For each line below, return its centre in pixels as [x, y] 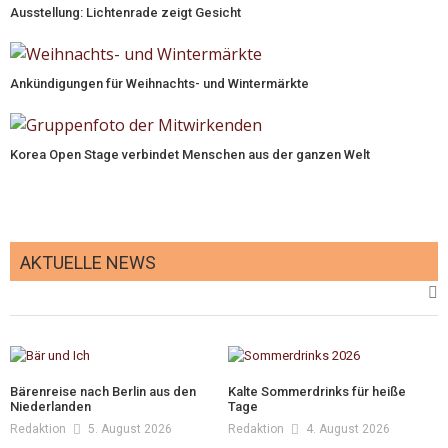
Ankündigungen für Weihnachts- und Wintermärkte [159, 84]
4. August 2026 [348, 428]
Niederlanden [50, 406]
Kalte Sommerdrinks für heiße [317, 391]
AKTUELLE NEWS [88, 262]
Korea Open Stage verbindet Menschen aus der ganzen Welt [190, 154]
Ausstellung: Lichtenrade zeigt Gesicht [125, 13]
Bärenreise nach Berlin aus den [103, 391]
